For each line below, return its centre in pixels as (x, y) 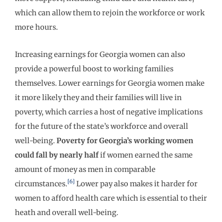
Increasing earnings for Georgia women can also (100, 54)
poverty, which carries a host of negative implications (109, 112)
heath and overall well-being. (67, 212)
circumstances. (41, 184)
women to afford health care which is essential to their (111, 198)
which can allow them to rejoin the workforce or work (110, 13)
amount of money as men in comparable (85, 169)
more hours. (36, 28)
